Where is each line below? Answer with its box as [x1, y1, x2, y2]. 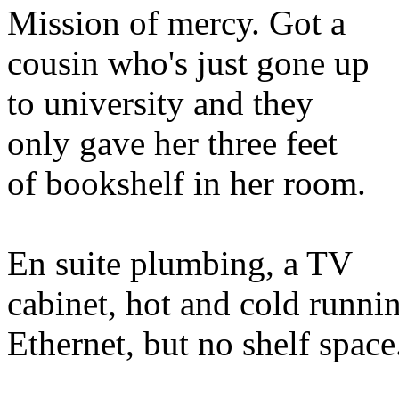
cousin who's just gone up [7, 44, 370, 82]
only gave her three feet [7, 124, 338, 162]
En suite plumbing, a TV [7, 244, 353, 282]
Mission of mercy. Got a [7, 4, 346, 42]
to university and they [7, 84, 313, 122]
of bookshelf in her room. [7, 164, 366, 202]
